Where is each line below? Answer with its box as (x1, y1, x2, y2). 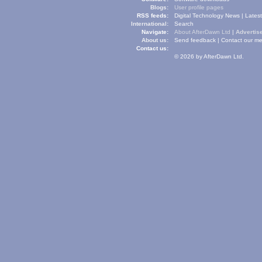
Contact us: (136, 45, 168, 51)
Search (174, 20, 194, 27)
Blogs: (150, 4, 168, 11)
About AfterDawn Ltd (174, 29, 230, 35)
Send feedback (174, 37, 216, 43)
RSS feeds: (137, 12, 168, 19)
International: (131, 20, 168, 27)
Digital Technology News (174, 12, 240, 19)
